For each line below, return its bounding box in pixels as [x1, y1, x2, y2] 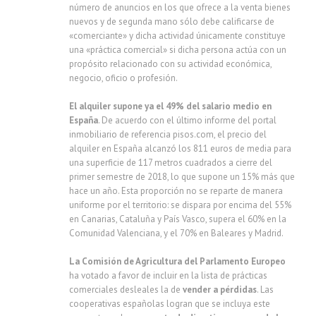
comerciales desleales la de [69, 284, 183, 296]
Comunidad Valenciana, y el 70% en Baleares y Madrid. [69, 227, 284, 239]
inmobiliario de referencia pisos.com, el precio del [69, 128, 267, 140]
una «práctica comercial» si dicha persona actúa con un [69, 44, 286, 56]
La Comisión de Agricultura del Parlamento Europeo [69, 255, 286, 267]
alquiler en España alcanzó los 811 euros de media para [69, 142, 291, 154]
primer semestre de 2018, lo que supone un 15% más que [69, 171, 295, 183]
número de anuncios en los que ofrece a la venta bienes [69, 1, 291, 13]
